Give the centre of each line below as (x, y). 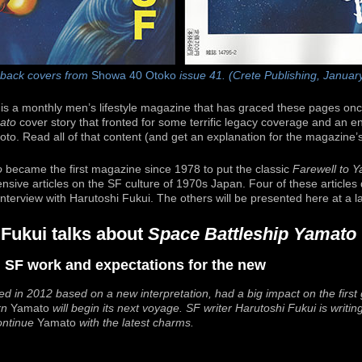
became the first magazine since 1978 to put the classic (147, 169)
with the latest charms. (135, 322)
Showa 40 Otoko (133, 76)
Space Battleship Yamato (252, 234)
